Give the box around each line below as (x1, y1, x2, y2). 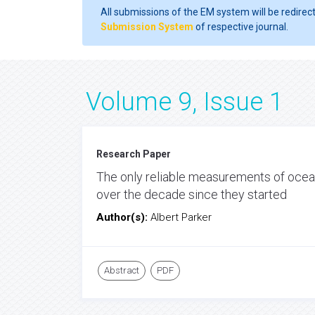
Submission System (101, 21, 193, 32)
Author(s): (96, 211, 150, 224)
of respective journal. (193, 21, 288, 32)
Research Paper (96, 148, 171, 160)
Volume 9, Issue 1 (86, 87, 283, 117)
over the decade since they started (96, 187, 287, 202)
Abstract (104, 265, 139, 276)
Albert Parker (150, 211, 212, 224)
